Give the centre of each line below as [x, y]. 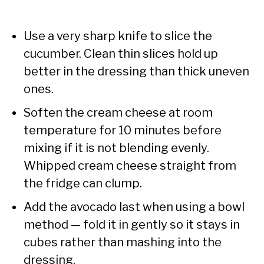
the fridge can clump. [83, 184]
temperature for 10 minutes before [123, 131]
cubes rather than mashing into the [123, 242]
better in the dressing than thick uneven [136, 72]
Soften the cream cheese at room [118, 113]
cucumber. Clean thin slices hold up [121, 54]
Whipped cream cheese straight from [130, 166]
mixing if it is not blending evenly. [116, 148]
